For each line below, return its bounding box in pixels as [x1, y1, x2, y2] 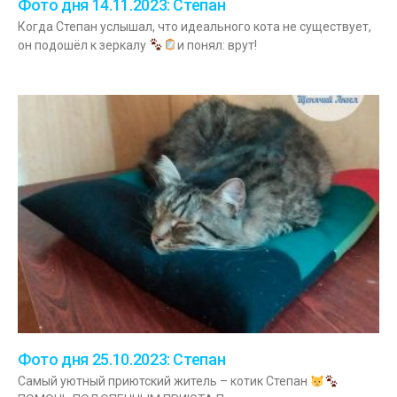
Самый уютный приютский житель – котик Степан [18, 374, 310, 389]
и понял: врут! [176, 38, 257, 53]
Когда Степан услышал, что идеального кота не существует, [18, 19, 371, 35]
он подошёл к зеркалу [18, 38, 149, 53]
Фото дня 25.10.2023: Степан [18, 350, 226, 370]
